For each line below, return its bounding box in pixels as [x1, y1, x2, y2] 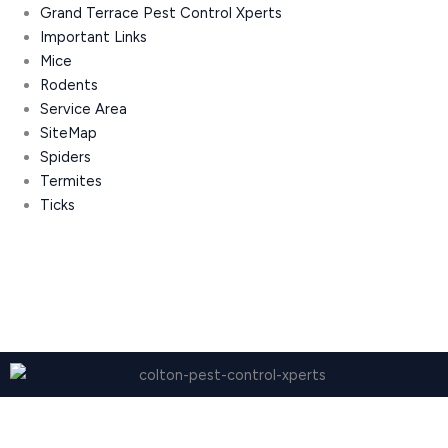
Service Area [39, 100, 127, 119]
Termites [39, 172, 102, 191]
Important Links [39, 28, 147, 47]
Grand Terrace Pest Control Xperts [39, 4, 282, 23]
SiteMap [39, 124, 97, 143]
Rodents [39, 76, 98, 95]
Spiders [39, 148, 91, 167]
